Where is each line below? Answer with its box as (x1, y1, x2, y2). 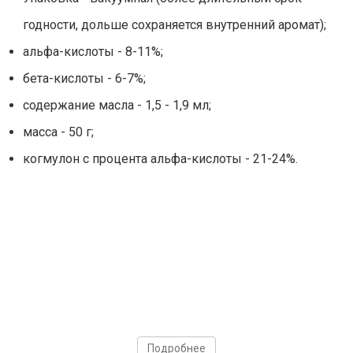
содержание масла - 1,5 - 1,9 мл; (23, 98, 211, 113)
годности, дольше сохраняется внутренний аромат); (23, 17, 326, 33)
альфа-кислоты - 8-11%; (23, 44, 163, 60)
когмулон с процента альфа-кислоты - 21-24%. (23, 151, 301, 167)
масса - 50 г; (23, 124, 94, 140)
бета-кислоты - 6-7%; (23, 71, 146, 87)
